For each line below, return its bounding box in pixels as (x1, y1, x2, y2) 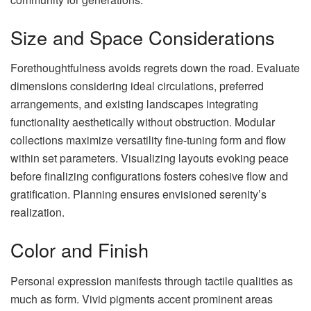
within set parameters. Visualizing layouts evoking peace (10, 150, 289, 167)
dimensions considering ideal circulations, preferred (10, 78, 264, 94)
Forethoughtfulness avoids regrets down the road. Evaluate (10, 60, 300, 76)
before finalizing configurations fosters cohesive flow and (10, 168, 288, 185)
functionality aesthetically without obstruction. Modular (10, 114, 275, 131)
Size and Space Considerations (10, 23, 275, 51)
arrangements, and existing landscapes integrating (10, 96, 258, 112)
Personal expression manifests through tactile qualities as (10, 272, 293, 289)
